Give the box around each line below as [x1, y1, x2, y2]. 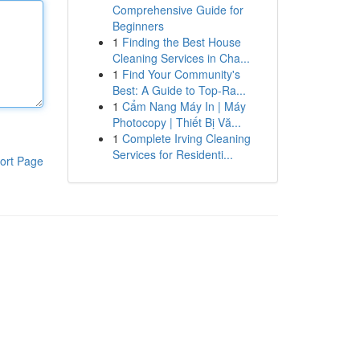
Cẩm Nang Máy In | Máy [121, 98, 246, 114]
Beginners [112, 18, 164, 34]
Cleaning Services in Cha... [112, 50, 250, 66]
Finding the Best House [121, 34, 241, 50]
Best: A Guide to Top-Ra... [112, 82, 246, 98]
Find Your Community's [121, 66, 240, 82]
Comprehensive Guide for [112, 2, 243, 18]
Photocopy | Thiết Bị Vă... [112, 114, 241, 130]
